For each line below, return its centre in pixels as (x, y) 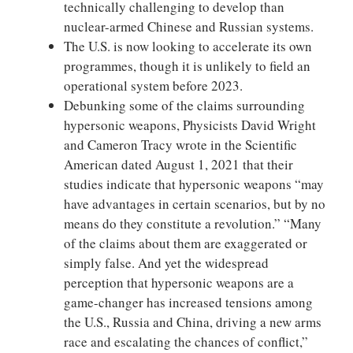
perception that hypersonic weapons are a (179, 282)
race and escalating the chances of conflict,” (186, 341)
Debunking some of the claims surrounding (184, 105)
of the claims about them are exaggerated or (186, 243)
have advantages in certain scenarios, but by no (195, 203)
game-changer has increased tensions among (188, 302)
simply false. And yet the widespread (166, 262)
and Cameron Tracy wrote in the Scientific (180, 144)
